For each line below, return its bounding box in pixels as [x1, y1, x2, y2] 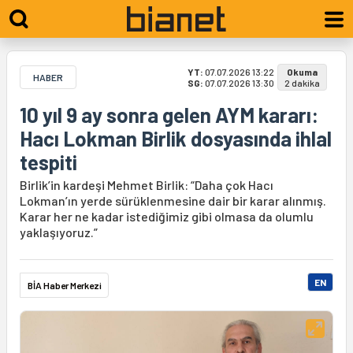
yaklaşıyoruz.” [20, 225, 98, 240]
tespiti [20, 150, 77, 174]
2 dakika [284, 77, 320, 88]
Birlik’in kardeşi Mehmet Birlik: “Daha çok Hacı [20, 177, 273, 192]
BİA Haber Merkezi [28, 280, 102, 291]
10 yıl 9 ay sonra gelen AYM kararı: [20, 102, 318, 127]
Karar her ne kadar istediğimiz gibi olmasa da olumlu [20, 209, 314, 224]
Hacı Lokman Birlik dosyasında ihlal [20, 126, 332, 150]
